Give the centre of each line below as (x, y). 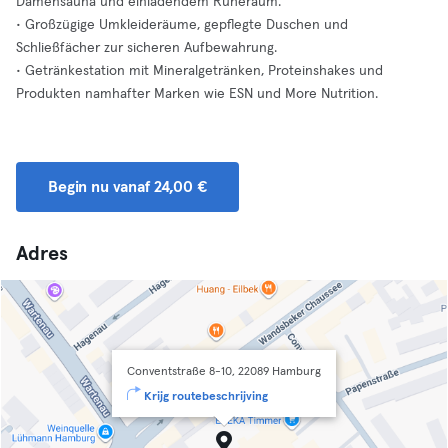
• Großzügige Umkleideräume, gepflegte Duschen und (182, 25)
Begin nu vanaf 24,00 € (127, 187)
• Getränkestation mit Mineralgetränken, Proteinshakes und (199, 71)
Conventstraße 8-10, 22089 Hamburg (224, 372)
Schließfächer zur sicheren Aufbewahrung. (146, 48)
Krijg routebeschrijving (206, 397)
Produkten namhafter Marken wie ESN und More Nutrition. (197, 94)
